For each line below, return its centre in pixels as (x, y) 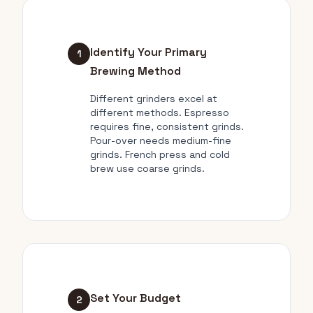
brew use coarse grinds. (147, 168)
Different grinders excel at (154, 99)
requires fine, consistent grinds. (167, 126)
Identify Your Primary (148, 52)
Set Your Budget (136, 298)
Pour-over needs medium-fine (161, 140)
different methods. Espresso (160, 112)
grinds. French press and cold (160, 154)
